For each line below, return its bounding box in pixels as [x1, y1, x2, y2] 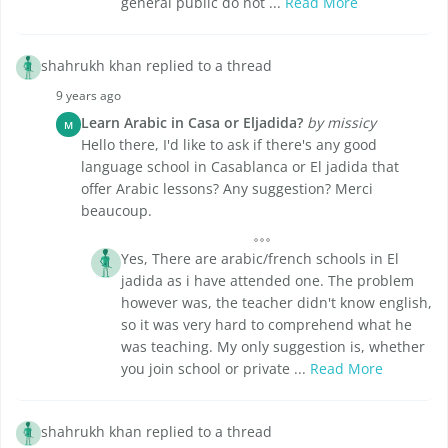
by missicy [307, 113, 376, 133]
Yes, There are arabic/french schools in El [121, 249, 399, 269]
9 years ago [56, 87, 121, 105]
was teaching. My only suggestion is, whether [121, 337, 425, 357]
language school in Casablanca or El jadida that [81, 157, 399, 177]
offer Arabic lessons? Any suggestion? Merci [81, 179, 373, 199]
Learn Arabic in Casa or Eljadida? [81, 113, 303, 133]
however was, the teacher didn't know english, [121, 293, 432, 313]
